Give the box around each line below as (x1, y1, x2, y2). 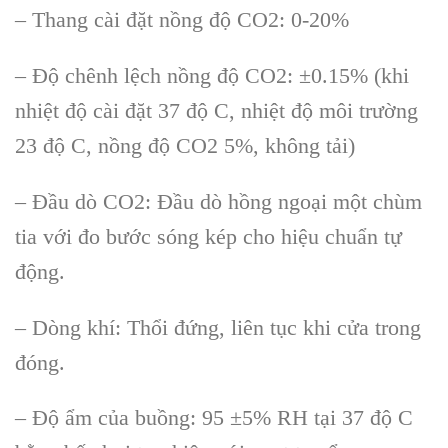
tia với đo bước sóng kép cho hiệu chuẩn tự (15, 223, 402, 249)
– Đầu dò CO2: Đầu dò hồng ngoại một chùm (15, 188, 422, 214)
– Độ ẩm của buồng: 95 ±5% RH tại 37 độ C (15, 405, 413, 431)
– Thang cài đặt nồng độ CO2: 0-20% (15, 7, 349, 33)
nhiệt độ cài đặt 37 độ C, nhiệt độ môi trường (15, 97, 418, 123)
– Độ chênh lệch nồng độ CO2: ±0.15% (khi (15, 62, 409, 88)
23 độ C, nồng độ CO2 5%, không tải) (15, 132, 355, 158)
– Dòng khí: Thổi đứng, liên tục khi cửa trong (15, 314, 421, 340)
